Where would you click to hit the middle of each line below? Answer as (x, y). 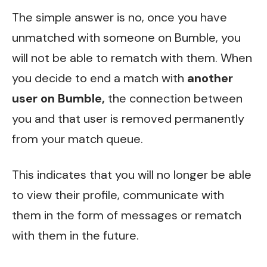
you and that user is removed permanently (128, 119)
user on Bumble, (58, 99)
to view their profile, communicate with (118, 195)
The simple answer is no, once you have (119, 18)
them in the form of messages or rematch (127, 215)
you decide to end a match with (100, 78)
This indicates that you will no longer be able (132, 174)
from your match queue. (77, 139)
